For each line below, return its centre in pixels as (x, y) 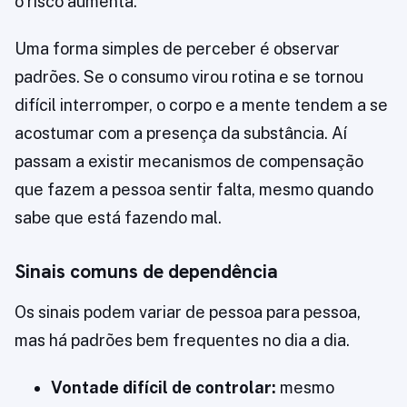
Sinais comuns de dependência (146, 272)
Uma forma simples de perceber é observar (177, 49)
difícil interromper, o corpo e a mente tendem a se (201, 105)
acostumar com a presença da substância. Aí (181, 134)
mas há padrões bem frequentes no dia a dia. (182, 341)
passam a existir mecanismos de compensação (189, 162)
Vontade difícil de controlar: (164, 388)
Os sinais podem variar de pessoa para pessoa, (188, 313)
